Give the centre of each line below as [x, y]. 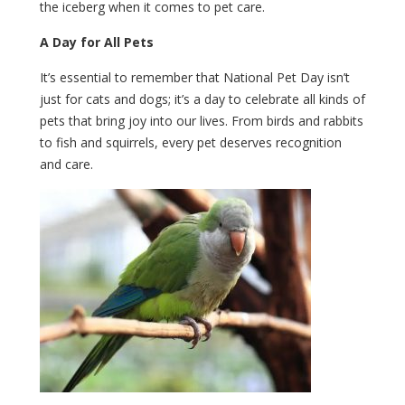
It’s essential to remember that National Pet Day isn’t [195, 77]
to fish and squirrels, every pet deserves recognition [191, 142]
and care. [66, 164]
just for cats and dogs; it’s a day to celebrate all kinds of [202, 99]
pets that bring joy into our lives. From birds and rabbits [202, 120]
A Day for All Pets [97, 42]
